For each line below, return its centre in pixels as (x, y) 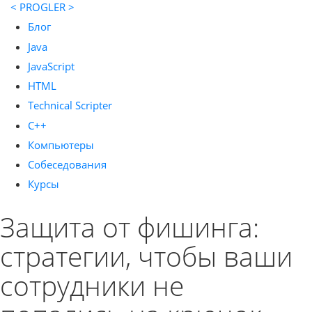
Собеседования (67, 164)
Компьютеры (61, 145)
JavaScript (51, 66)
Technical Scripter (70, 106)
